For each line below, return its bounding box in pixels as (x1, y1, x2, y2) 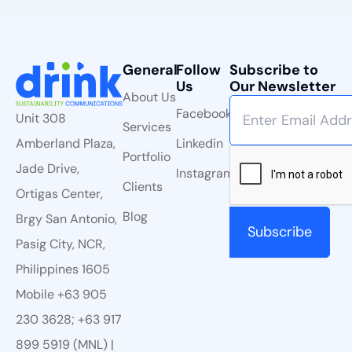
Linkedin (176, 134, 223, 152)
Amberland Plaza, (16, 135, 115, 152)
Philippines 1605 (16, 261, 110, 277)
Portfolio (123, 148, 170, 165)
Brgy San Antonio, (16, 211, 117, 227)
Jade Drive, (16, 160, 79, 177)
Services (123, 118, 171, 135)
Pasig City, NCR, (16, 236, 105, 252)
